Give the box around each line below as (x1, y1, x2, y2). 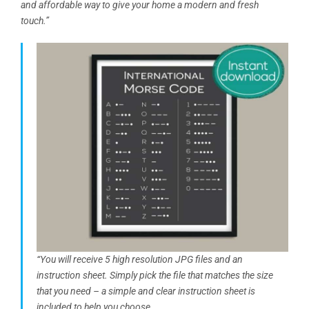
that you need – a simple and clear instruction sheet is (37, 285, 255, 297)
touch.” (21, 14, 51, 26)
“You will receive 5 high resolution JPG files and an (37, 253, 243, 265)
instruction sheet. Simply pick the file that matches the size (37, 269, 273, 281)
